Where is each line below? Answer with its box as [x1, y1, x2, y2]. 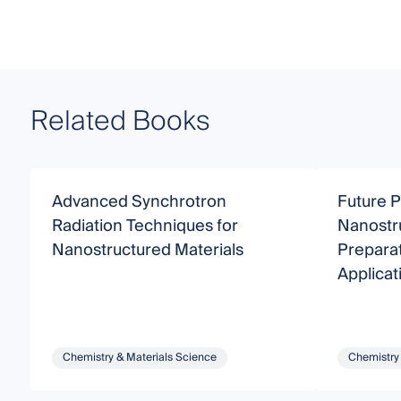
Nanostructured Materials [51, 235, 243, 264]
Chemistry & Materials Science [62, 347, 217, 367]
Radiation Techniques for [51, 211, 238, 240]
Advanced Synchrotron [51, 187, 226, 216]
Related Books [30, 98, 210, 145]
